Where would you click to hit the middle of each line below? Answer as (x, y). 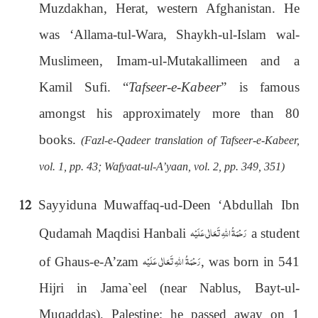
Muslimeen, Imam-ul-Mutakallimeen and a (169, 60)
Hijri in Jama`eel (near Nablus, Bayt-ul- (169, 287)
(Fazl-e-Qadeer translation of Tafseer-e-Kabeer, (190, 140)
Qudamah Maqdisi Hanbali (115, 233)
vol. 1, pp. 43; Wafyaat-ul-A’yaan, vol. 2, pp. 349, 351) (162, 166)
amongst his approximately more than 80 (169, 113)
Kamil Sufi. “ (84, 87)
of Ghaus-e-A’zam (91, 261)
